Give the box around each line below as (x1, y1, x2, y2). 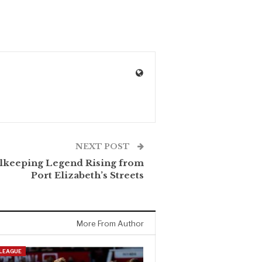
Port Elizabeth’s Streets (31, 170, 144, 181)
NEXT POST (75, 142, 132, 152)
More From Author (77, 219, 144, 229)
